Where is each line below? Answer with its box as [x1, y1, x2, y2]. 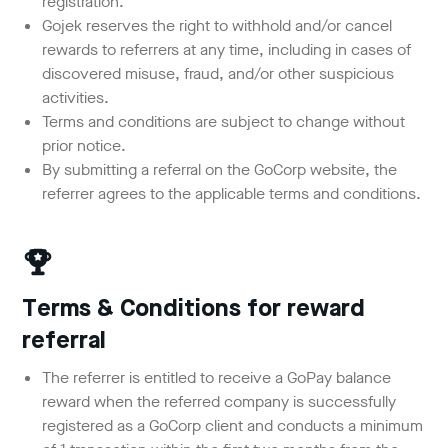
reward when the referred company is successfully [42, 390, 397, 412]
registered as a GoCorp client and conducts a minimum [42, 414, 424, 436]
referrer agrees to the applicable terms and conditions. [42, 182, 422, 204]
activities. [42, 86, 110, 108]
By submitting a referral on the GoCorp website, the [42, 158, 398, 180]
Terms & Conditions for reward [22, 297, 366, 322]
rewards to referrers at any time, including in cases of [42, 38, 412, 60]
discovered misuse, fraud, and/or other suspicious [42, 62, 395, 84]
